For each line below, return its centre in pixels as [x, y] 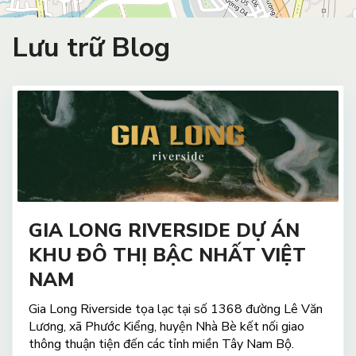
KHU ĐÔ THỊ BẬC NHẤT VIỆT [167, 255]
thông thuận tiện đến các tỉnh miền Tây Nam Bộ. [161, 344]
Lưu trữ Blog [91, 48]
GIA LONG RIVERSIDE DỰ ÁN [164, 231]
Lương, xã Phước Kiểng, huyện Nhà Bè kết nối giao [166, 327]
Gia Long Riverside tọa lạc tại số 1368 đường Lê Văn [176, 310]
